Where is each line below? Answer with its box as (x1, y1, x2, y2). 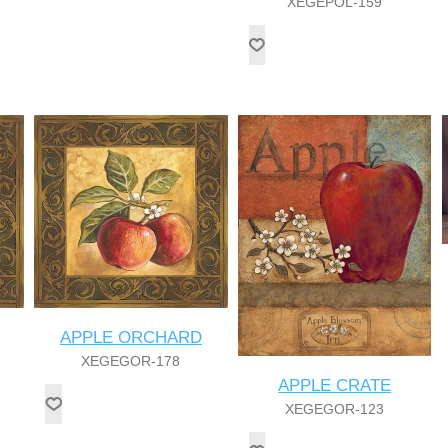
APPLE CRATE (278, 375, 392, 395)
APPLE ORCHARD (59, 328, 202, 348)
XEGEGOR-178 (81, 353, 181, 370)
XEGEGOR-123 (285, 400, 385, 417)
